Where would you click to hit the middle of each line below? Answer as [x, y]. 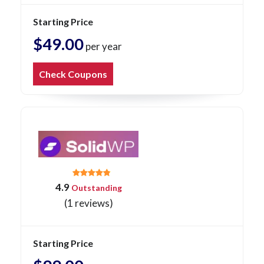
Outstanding [95, 188]
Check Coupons [73, 74]
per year [103, 47]
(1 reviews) [88, 203]
